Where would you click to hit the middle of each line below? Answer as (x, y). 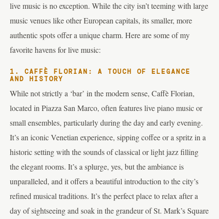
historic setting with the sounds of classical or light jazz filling (104, 152)
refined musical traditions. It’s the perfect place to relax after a (104, 196)
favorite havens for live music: (55, 49)
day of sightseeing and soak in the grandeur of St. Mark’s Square (109, 210)
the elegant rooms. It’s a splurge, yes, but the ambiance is (97, 166)
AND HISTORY (37, 79)
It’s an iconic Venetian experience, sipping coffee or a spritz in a (108, 137)
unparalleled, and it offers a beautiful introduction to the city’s (104, 181)
